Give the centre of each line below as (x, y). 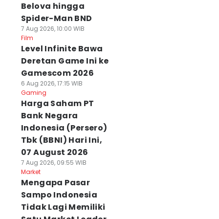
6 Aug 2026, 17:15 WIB (52, 83)
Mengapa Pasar (55, 183)
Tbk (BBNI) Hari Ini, (61, 140)
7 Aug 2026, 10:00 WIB (53, 29)
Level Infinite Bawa (62, 49)
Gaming (33, 93)
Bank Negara (49, 116)
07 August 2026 (55, 152)
